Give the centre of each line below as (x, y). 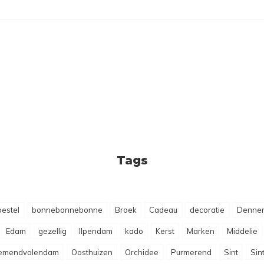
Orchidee (142, 252)
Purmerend (191, 252)
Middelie (242, 231)
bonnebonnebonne (67, 210)
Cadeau (163, 210)
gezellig (52, 231)
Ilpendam (95, 231)
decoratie (207, 210)
